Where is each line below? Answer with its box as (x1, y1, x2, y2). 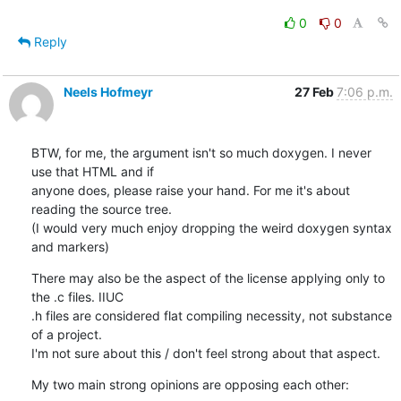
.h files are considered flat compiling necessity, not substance (30, 307, 392, 323)
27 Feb (294, 83, 337, 99)
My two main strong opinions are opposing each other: (30, 376, 349, 392)
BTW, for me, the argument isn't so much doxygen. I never (30, 144, 371, 160)
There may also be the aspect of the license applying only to (30, 269, 385, 286)
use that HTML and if (30, 163, 154, 179)
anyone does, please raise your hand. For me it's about (30, 182, 350, 198)
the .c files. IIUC (30, 288, 124, 304)
